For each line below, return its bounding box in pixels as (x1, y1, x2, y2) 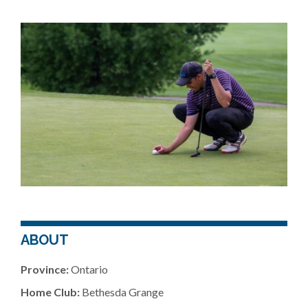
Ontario (69, 263, 108, 276)
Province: (21, 263, 69, 276)
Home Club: (21, 285, 80, 299)
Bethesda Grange (80, 285, 164, 299)
